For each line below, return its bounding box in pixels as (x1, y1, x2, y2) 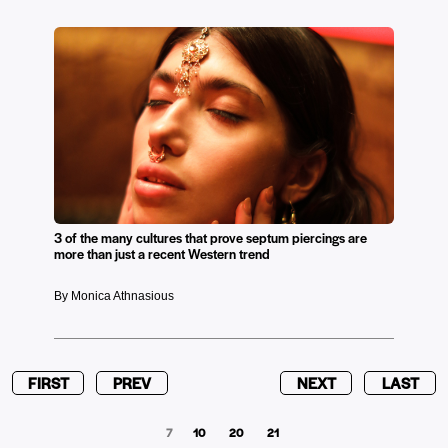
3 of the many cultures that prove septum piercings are (54, 228, 367, 247)
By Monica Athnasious (54, 289, 174, 303)
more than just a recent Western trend (54, 244, 270, 263)
